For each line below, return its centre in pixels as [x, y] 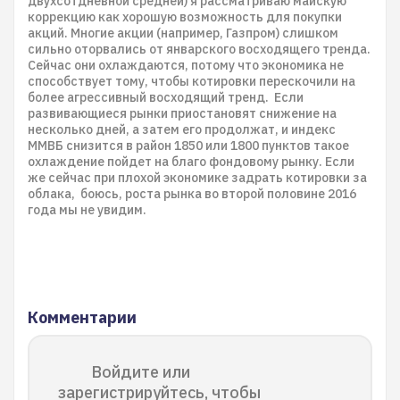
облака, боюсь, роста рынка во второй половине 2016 [192, 194]
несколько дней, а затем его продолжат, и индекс [182, 129]
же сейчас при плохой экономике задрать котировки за [197, 178]
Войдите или [141, 372]
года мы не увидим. [87, 210]
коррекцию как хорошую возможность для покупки [185, 17]
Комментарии [82, 317]
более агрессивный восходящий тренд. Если [166, 97]
